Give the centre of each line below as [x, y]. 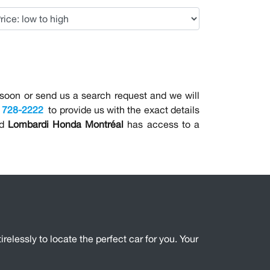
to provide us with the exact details [123, 110]
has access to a [162, 124]
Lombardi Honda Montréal [66, 124]
